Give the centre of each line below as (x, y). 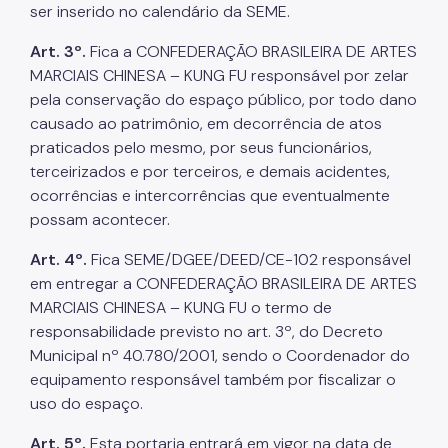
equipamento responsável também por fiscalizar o (213, 379)
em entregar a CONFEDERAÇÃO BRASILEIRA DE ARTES (223, 283)
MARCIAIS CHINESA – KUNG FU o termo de (181, 307)
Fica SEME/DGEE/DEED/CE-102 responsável (249, 259)
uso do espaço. (86, 403)
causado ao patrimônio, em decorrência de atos (206, 123)
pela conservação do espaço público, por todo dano (223, 99)
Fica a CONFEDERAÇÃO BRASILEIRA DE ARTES (253, 51)
